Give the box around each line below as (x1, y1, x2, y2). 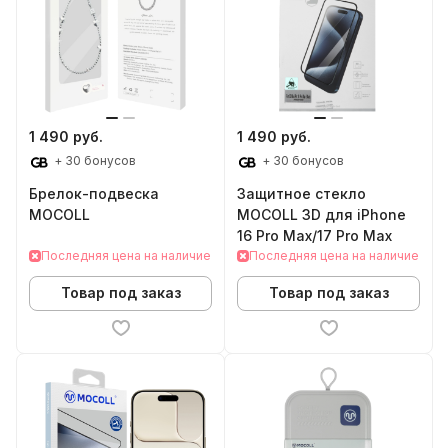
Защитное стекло (237, 184, 366, 202)
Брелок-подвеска (29, 184, 159, 202)
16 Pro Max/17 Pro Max (237, 226, 392, 244)
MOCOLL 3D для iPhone (237, 205, 406, 223)
